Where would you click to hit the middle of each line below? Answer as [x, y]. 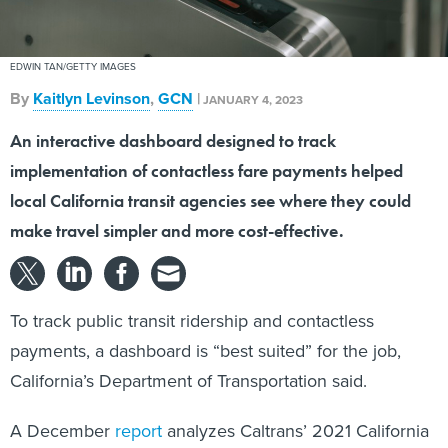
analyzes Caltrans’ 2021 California [295, 431]
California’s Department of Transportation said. [188, 381]
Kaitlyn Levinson [91, 99]
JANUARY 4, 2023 [253, 100]
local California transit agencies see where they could [210, 201]
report [138, 431]
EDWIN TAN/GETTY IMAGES [73, 67]
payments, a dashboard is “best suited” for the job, [205, 351]
